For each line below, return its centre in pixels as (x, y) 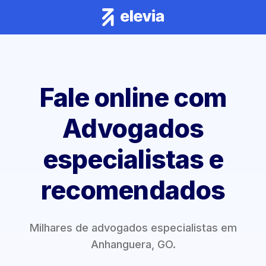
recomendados (133, 190)
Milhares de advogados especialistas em (133, 228)
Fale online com (133, 97)
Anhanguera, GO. (133, 244)
